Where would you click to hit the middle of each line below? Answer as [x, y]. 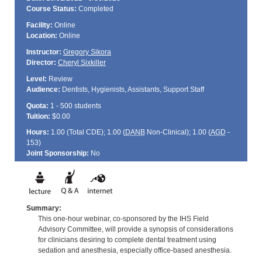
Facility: [39, 25]
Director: [41, 62]
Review [59, 79]
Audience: [43, 89]
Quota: [37, 106]
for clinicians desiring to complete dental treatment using [127, 239]
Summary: [44, 208]
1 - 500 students [75, 106]
